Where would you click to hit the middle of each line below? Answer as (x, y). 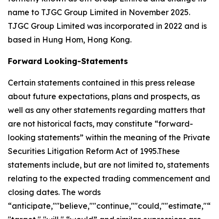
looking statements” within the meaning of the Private (109, 137)
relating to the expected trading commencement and (109, 178)
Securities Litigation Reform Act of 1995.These (94, 151)
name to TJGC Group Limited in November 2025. (99, 12)
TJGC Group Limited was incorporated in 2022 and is (107, 26)
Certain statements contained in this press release (101, 83)
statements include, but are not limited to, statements (109, 165)
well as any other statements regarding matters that (107, 110)
